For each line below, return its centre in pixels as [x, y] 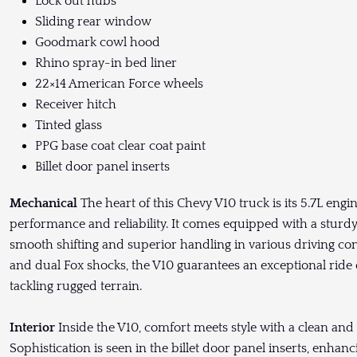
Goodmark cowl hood [99, 43]
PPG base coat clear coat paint [122, 146]
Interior [32, 328]
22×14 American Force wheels [121, 84]
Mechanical [43, 204]
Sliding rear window [95, 22]
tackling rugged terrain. [76, 286]
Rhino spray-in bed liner [108, 63]
